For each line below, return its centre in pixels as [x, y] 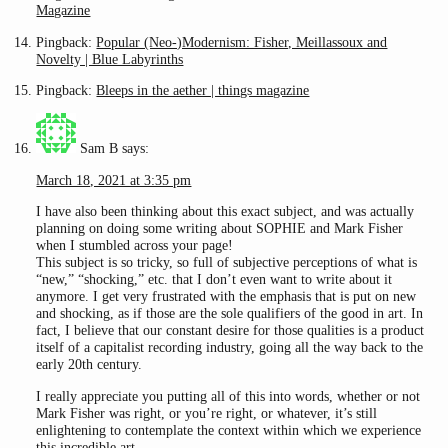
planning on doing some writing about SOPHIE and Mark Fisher [220, 228]
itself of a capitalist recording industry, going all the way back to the [230, 347]
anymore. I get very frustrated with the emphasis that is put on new [226, 296]
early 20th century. [89, 364]
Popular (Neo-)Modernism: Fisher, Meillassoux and [242, 41]
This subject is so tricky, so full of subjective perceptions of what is [227, 262]
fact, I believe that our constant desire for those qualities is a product [230, 330]
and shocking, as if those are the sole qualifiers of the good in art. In [230, 313]
